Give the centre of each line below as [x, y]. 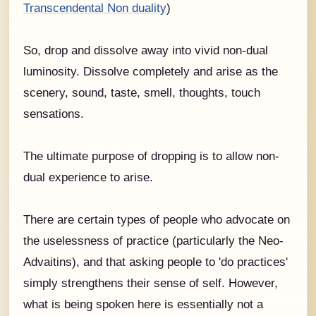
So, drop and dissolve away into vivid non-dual [146, 50]
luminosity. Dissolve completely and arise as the [151, 71]
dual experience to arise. [88, 177]
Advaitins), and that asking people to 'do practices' [156, 261]
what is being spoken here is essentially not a [143, 304]
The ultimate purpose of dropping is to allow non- [151, 156]
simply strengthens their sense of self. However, [151, 282]
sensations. [54, 113]
